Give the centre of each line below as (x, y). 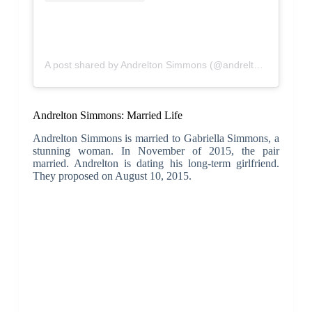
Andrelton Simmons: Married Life (107, 116)
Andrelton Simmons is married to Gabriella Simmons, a (156, 139)
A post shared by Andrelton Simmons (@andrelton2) (258, 65)
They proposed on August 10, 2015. (112, 176)
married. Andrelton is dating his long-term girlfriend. (156, 164)
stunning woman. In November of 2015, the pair (156, 151)
